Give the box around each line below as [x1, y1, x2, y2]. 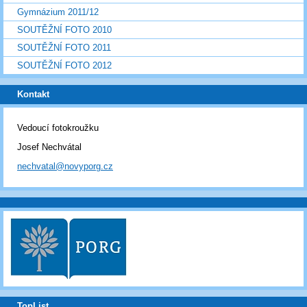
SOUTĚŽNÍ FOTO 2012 [17, 60, 112, 71]
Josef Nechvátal [17, 142, 82, 153]
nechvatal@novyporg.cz [17, 161, 113, 172]
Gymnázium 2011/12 [17, 7, 99, 18]
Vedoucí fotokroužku [17, 123, 99, 134]
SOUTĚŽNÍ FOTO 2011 [17, 42, 111, 53]
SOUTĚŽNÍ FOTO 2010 [17, 25, 112, 36]
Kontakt [17, 89, 49, 100]
